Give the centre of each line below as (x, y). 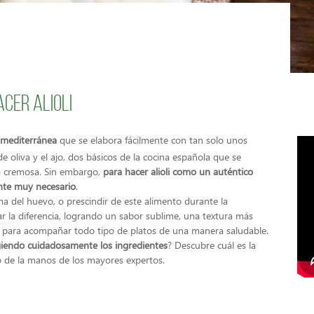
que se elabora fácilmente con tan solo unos (152, 140)
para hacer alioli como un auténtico (177, 171)
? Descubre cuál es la (212, 245)
